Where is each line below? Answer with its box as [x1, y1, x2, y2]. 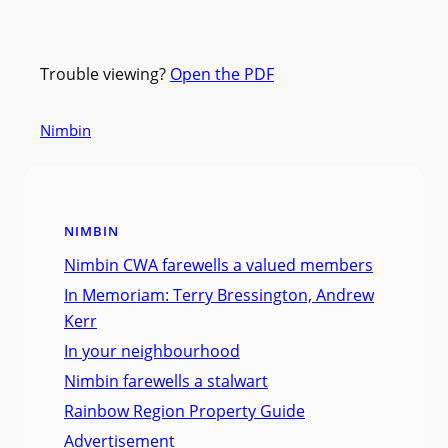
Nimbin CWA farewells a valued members [64, 254, 373, 277]
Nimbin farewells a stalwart [64, 370, 268, 393]
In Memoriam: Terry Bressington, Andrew [64, 284, 374, 307]
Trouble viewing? [40, 62, 170, 85]
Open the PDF [170, 62, 274, 85]
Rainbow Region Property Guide [64, 400, 305, 423]
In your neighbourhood [64, 340, 240, 363]
